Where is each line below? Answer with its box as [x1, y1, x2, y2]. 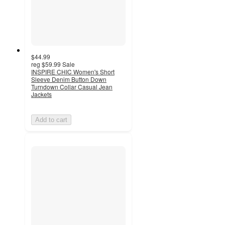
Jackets [31, 89, 52, 98]
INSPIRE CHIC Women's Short [31, 67, 115, 76]
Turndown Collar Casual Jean [31, 82, 113, 91]
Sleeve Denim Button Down [31, 74, 106, 83]
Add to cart [35, 116, 67, 124]
